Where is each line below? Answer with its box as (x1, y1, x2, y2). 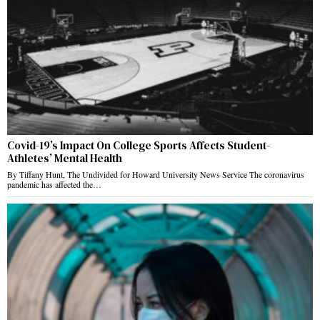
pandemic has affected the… (7, 178, 101, 190)
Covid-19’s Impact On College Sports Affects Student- (7, 137, 270, 153)
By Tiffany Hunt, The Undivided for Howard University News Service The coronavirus (7, 168, 304, 180)
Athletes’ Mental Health (7, 150, 122, 166)
